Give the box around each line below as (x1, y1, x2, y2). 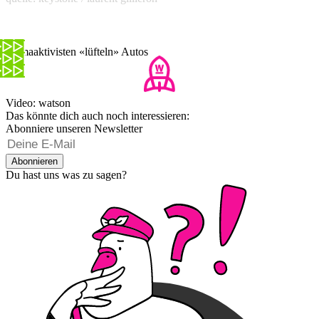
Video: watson (6, 97, 70, 110)
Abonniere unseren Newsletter (6, 122, 142, 135)
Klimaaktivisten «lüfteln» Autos (6, 46, 148, 58)
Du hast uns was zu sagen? (6, 169, 127, 182)
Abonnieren (11, 156, 58, 167)
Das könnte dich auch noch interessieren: (6, 110, 189, 122)
